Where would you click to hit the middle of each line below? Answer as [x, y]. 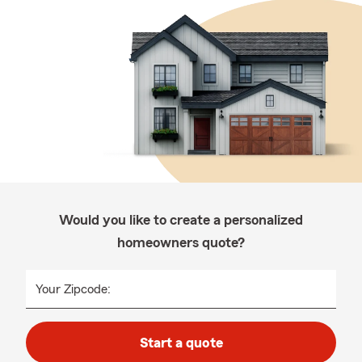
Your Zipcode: [73, 289]
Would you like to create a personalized [181, 220]
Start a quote [181, 343]
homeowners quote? [181, 242]
